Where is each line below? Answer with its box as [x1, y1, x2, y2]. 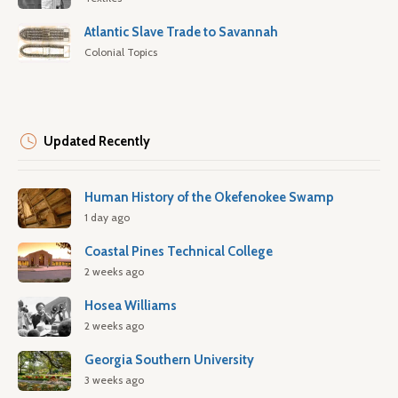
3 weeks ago [84, 373, 144, 386]
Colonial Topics [84, 45, 157, 59]
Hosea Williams [84, 298, 177, 314]
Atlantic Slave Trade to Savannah [84, 24, 278, 40]
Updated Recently [44, 133, 150, 149]
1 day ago [84, 211, 130, 224]
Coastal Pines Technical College [84, 243, 273, 259]
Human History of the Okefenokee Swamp [84, 189, 334, 205]
